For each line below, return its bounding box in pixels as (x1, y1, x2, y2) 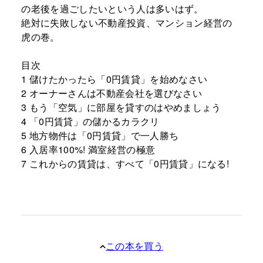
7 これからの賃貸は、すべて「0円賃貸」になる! (21, 156, 230, 170)
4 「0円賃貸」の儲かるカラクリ (21, 114, 160, 128)
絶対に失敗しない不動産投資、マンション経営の (21, 15, 232, 29)
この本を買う (106, 238, 163, 252)
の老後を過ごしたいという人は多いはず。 (21, 1, 204, 15)
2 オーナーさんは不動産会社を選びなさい (21, 86, 202, 100)
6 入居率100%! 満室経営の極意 (21, 142, 156, 156)
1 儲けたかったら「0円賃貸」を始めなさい (21, 72, 208, 86)
